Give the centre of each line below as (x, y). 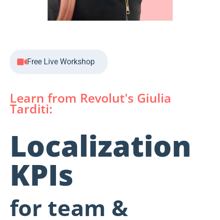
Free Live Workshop (61, 62)
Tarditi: (31, 109)
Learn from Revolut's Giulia (91, 98)
